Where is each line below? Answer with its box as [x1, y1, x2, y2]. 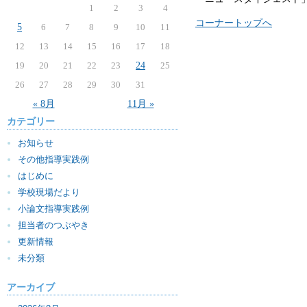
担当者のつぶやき [18, 220, 89, 230]
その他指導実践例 [18, 154, 89, 164]
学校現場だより [18, 187, 80, 197]
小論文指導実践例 [18, 204, 89, 214]
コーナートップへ [195, 17, 272, 28]
